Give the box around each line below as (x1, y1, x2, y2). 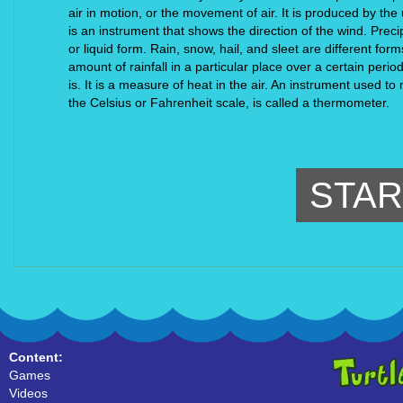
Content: (9, 350, 63, 364)
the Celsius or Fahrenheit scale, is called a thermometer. (68, 95, 390, 110)
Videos (9, 386, 48, 400)
